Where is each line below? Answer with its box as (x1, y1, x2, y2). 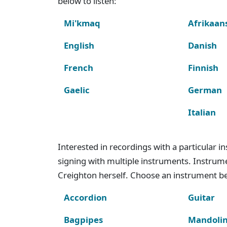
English (64, 39, 94, 51)
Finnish (188, 61, 219, 73)
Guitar (188, 191, 215, 203)
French (64, 61, 93, 73)
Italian (188, 106, 216, 118)
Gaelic (64, 84, 90, 96)
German (188, 84, 222, 96)
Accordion (64, 191, 107, 203)
